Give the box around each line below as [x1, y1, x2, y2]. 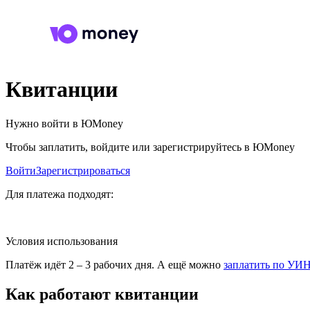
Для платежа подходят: [6, 188, 113, 200]
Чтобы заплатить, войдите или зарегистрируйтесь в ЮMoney [6, 140, 295, 153]
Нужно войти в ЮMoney [6, 117, 123, 129]
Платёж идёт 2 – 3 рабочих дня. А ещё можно [6, 258, 224, 271]
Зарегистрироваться [36, 164, 130, 176]
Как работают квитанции [6, 284, 199, 303]
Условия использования [6, 235, 118, 247]
